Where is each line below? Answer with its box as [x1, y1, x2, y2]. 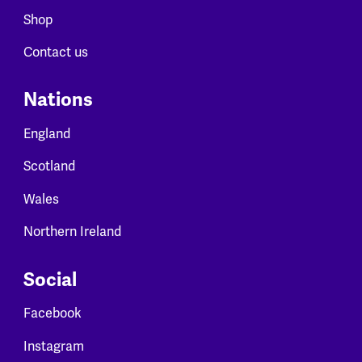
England [23, 125, 70, 142]
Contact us [23, 44, 88, 61]
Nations [23, 88, 93, 112]
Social [23, 267, 77, 292]
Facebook [23, 305, 82, 322]
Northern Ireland [23, 224, 121, 241]
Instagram [23, 338, 84, 355]
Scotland [23, 158, 75, 175]
